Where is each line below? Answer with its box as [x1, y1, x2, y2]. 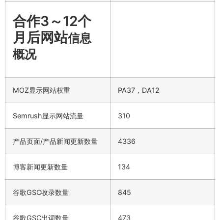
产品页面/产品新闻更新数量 [13, 137, 98, 145]
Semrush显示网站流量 [13, 111, 83, 120]
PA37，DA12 [118, 85, 160, 94]
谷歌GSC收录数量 [13, 188, 69, 196]
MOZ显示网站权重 [13, 85, 70, 94]
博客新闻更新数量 [13, 162, 68, 171]
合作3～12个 [13, 12, 91, 29]
